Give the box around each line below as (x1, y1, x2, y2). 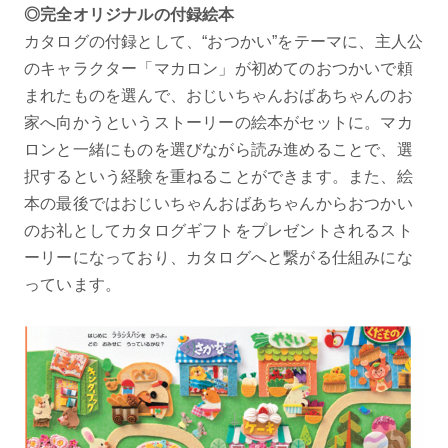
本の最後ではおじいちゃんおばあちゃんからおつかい (23, 195, 413, 213)
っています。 (23, 276, 122, 294)
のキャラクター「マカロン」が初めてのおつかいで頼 (23, 60, 413, 78)
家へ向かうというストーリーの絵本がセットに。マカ (23, 114, 413, 132)
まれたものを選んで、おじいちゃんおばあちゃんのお (23, 87, 413, 105)
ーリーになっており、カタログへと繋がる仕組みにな (23, 249, 413, 267)
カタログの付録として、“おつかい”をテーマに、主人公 (23, 33, 424, 51)
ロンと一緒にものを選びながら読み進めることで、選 (23, 141, 413, 159)
